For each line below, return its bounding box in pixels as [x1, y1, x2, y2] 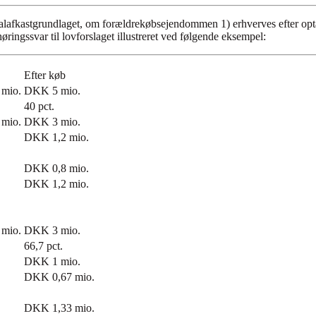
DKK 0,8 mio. [24, 162, 89, 175]
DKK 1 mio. [24, 255, 80, 268]
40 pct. [24, 100, 54, 113]
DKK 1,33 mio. [24, 302, 95, 315]
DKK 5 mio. [24, 85, 80, 97]
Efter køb [24, 69, 66, 82]
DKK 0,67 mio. [24, 271, 95, 284]
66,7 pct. [24, 240, 63, 253]
